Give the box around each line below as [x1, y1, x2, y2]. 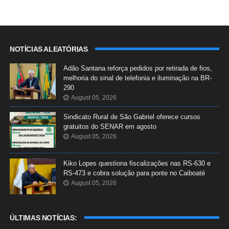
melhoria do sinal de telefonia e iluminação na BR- [63, 74, 212, 82]
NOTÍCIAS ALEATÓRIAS [9, 44, 88, 53]
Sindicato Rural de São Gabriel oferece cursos [63, 112, 200, 121]
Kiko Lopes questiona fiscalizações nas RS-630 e [63, 159, 211, 167]
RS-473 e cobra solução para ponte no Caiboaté [63, 169, 205, 177]
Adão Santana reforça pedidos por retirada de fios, [63, 64, 212, 72]
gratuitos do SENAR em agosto [63, 122, 156, 130]
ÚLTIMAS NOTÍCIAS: [9, 213, 77, 222]
